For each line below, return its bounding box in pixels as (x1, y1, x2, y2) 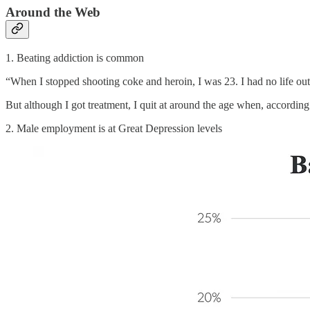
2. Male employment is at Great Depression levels (6, 122, 222, 134)
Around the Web (6, 5, 100, 20)
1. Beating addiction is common (6, 51, 144, 64)
